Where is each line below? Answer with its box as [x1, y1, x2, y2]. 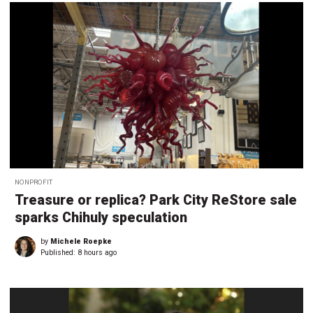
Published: [41, 248, 78, 258]
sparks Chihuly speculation [15, 210, 187, 226]
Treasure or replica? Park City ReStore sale [15, 192, 297, 209]
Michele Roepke [50, 237, 112, 247]
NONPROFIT [15, 178, 52, 187]
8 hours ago [78, 248, 117, 258]
